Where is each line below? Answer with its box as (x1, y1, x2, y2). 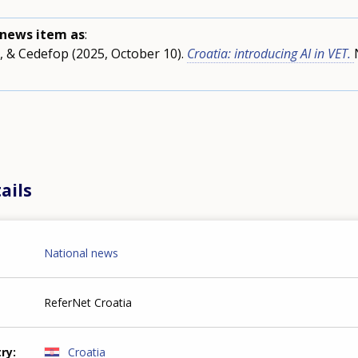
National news (44, 245, 119, 261)
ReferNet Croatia (44, 294, 133, 310)
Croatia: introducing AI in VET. (186, 45, 354, 63)
